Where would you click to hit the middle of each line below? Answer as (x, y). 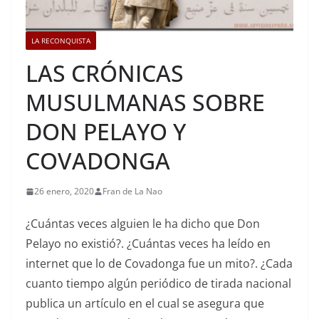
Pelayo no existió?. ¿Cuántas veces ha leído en (148, 244)
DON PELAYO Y (106, 132)
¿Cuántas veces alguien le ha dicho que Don (143, 224)
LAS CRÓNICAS (105, 73)
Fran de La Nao (132, 192)
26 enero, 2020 (64, 192)
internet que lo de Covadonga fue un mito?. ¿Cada (159, 264)
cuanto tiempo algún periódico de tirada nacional (158, 284)
